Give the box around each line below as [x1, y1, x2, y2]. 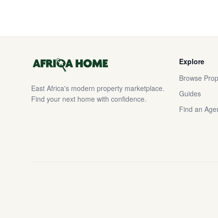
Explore [179, 56, 204, 66]
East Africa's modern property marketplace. [31, 83, 164, 93]
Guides [179, 89, 201, 98]
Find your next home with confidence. [31, 94, 146, 104]
